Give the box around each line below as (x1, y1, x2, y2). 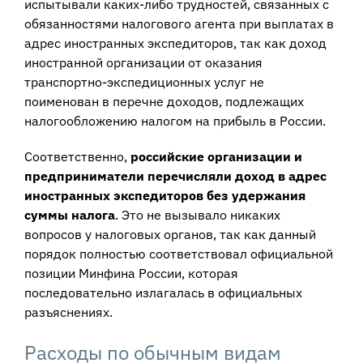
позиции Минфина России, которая (23, 264, 238, 281)
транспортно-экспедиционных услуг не (23, 73, 264, 90)
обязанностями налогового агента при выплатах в (23, 15, 334, 32)
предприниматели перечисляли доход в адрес (23, 167, 327, 184)
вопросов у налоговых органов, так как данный (23, 225, 316, 242)
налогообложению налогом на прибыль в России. (23, 112, 326, 129)
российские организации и (130, 147, 302, 164)
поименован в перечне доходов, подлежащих (23, 92, 304, 109)
